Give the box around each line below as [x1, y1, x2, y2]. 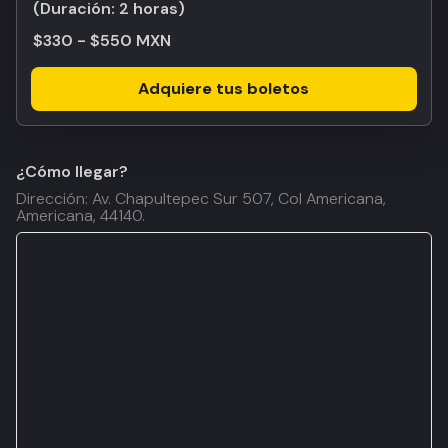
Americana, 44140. [16, 205, 145, 226]
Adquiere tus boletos [138, 78, 310, 99]
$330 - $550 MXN [33, 30, 171, 51]
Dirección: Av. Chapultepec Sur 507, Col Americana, [16, 188, 386, 209]
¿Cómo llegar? [16, 161, 128, 182]
